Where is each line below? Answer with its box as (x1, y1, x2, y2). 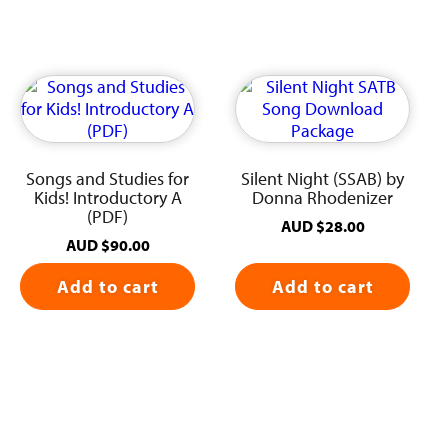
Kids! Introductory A (33, 186, 182, 210)
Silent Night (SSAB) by (241, 167, 405, 191)
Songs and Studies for (26, 167, 190, 191)
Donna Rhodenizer (252, 186, 394, 210)
